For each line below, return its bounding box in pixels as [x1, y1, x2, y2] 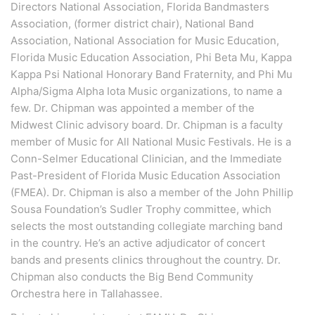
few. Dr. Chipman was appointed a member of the [11, 101, 255, 115]
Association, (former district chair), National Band [11, 17, 254, 30]
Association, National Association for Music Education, [11, 34, 279, 47]
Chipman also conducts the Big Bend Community [11, 270, 253, 283]
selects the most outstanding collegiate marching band [11, 219, 283, 233]
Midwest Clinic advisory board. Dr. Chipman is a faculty [11, 118, 283, 131]
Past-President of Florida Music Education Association [11, 169, 281, 182]
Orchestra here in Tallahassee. [11, 287, 162, 300]
